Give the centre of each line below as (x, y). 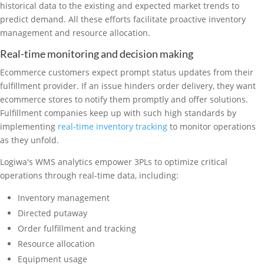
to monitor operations (212, 126)
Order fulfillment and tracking (77, 228)
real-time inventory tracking (113, 126)
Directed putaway (54, 213)
